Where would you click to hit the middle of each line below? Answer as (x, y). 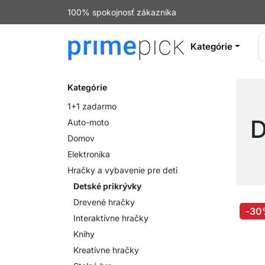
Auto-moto (88, 122)
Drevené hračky (104, 202)
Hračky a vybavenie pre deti (122, 170)
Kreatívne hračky (106, 250)
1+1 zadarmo (92, 106)
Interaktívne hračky (111, 218)
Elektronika (89, 154)
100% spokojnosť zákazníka (122, 12)
